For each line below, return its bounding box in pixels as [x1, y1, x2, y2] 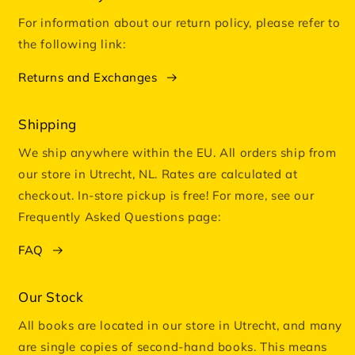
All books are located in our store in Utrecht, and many [18, 318, 343, 334]
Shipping [18, 116, 77, 133]
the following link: [18, 36, 126, 52]
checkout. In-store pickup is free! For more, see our [18, 188, 315, 204]
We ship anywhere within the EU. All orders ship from [18, 145, 337, 161]
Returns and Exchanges [18, 70, 158, 86]
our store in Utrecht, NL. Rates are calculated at [18, 166, 298, 182]
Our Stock [18, 288, 84, 306]
